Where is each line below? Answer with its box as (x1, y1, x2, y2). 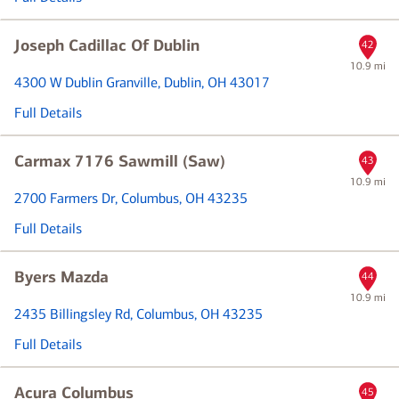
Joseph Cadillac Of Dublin (14, 36, 199, 55)
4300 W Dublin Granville (14, 74, 158, 91)
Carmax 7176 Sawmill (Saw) (14, 151, 225, 171)
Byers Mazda (14, 267, 109, 287)
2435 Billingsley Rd (14, 305, 130, 322)
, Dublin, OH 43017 (158, 74, 270, 91)
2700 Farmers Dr (14, 190, 115, 207)
